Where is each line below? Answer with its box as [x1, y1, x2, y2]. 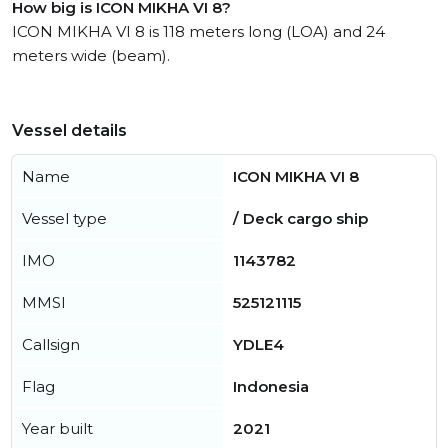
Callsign [22, 335, 80, 355]
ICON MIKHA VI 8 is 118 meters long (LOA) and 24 [12, 22, 385, 42]
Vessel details [12, 121, 127, 141]
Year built [22, 419, 93, 439]
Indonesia [233, 377, 309, 397]
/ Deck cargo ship [233, 209, 368, 229]
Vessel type [22, 209, 107, 229]
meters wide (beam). [12, 46, 170, 66]
